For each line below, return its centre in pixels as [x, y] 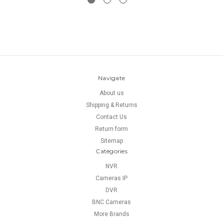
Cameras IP [111, 178]
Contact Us [111, 117]
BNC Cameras [111, 202]
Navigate [111, 78]
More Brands [111, 214]
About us [111, 93]
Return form [111, 129]
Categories [111, 151]
